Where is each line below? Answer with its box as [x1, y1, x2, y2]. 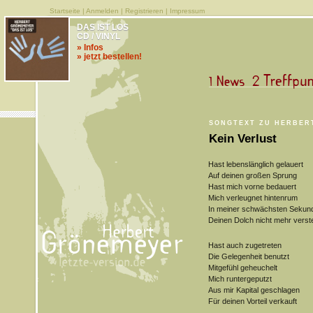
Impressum [169, 7, 205, 15]
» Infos [76, 43, 103, 52]
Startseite [49, 7, 80, 15]
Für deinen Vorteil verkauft [208, 297, 297, 305]
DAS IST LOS [76, 22, 129, 32]
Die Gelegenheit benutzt [208, 252, 289, 261]
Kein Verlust [208, 132, 277, 145]
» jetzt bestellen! [76, 52, 142, 61]
